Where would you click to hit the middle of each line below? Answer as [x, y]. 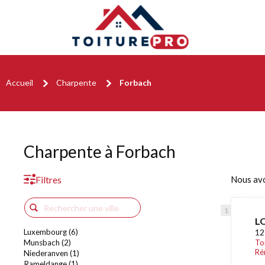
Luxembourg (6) [51, 232]
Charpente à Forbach [100, 151]
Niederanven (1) [51, 253]
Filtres [49, 180]
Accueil [20, 82]
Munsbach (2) [47, 243]
